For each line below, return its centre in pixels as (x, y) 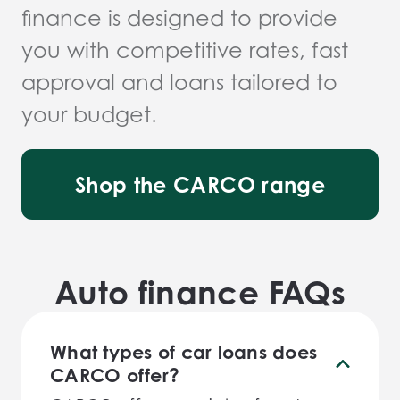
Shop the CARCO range (200, 184)
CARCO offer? (115, 375)
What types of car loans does (183, 352)
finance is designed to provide (179, 18)
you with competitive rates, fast (185, 50)
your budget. (89, 115)
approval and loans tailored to (179, 83)
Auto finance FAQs (200, 292)
